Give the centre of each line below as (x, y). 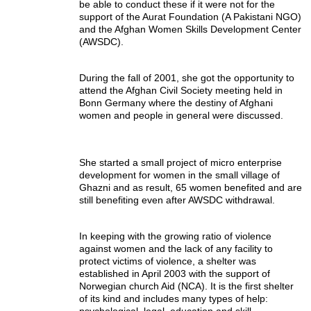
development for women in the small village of (179, 175)
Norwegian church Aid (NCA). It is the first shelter (186, 286)
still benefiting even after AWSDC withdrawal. (177, 200)
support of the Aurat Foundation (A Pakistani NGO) (190, 16)
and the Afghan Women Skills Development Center (190, 29)
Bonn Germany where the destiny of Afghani (176, 102)
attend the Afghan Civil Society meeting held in (181, 90)
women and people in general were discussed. (181, 115)
